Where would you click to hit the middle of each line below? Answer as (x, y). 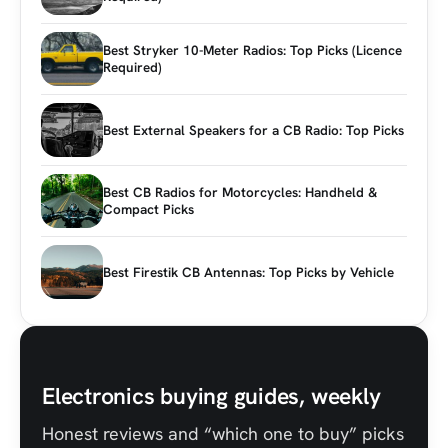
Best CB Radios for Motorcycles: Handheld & (240, 192)
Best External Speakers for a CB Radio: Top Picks (253, 129)
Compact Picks (148, 209)
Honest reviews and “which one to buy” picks (223, 433)
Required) (132, 67)
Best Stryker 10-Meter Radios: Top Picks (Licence (252, 50)
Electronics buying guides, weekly (211, 395)
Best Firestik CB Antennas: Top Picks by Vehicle (248, 271)
